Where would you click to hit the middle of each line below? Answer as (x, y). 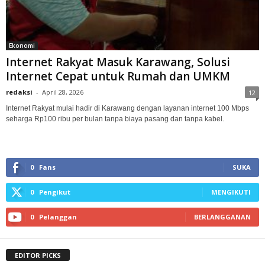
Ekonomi (22, 45)
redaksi (19, 92)
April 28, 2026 (63, 92)
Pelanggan (58, 216)
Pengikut (55, 192)
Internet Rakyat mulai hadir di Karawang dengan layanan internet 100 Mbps (127, 108)
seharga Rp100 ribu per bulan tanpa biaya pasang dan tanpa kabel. (115, 119)
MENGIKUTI (231, 192)
